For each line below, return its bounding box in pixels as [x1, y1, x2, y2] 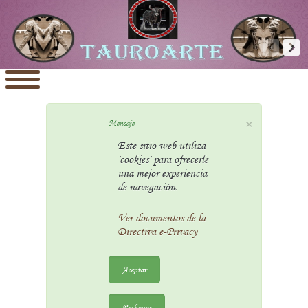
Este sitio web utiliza [117, 139, 206, 153]
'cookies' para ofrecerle [117, 153, 208, 166]
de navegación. [117, 180, 178, 194]
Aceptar [122, 264, 147, 274]
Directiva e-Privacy [117, 225, 197, 239]
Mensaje [109, 118, 135, 128]
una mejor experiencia [117, 166, 207, 180]
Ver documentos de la [117, 211, 206, 225]
